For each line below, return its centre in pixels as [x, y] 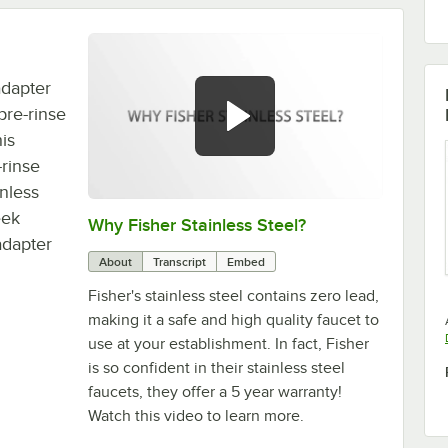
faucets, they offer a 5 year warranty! [214, 391]
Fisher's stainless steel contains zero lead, [233, 295]
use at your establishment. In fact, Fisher [228, 343]
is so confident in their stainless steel [216, 367]
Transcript [179, 261]
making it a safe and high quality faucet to [233, 319]
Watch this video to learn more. [195, 415]
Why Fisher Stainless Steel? [196, 224]
